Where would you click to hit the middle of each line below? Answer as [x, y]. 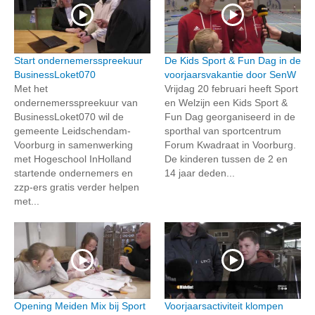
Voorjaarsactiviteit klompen [224, 306]
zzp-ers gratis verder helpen [77, 187]
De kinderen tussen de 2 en [226, 159]
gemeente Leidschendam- [72, 130]
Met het [31, 88]
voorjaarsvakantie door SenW [230, 74]
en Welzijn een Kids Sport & [226, 102]
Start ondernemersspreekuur [78, 60]
